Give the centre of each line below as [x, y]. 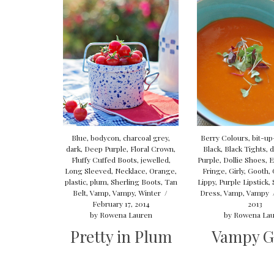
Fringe [213, 171]
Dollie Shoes [245, 160]
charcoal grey [146, 138]
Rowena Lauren [126, 215]
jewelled [154, 160]
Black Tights [246, 149]
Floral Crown [152, 149]
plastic [75, 182]
